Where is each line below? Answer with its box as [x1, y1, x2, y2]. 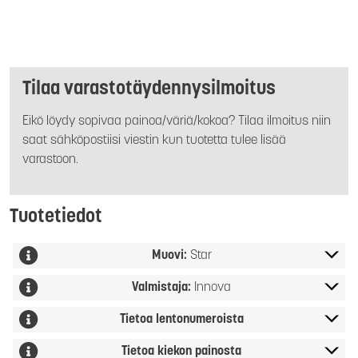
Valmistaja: [132, 281, 194, 295]
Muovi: [151, 249, 190, 263]
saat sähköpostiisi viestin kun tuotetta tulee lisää [22, 134, 286, 148]
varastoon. [22, 153, 78, 167]
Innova [194, 281, 231, 295]
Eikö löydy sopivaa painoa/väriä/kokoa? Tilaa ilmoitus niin [22, 115, 331, 129]
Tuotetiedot [10, 208, 102, 228]
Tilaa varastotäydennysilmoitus [22, 80, 276, 100]
